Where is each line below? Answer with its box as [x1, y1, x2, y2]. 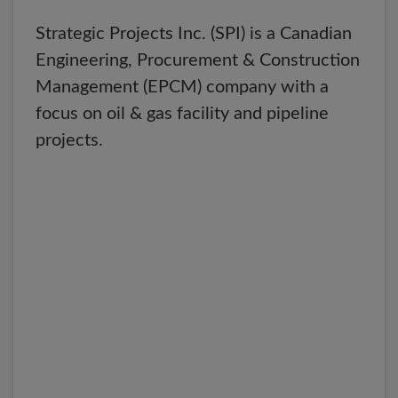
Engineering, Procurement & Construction [36, 52, 360, 69]
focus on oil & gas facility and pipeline [36, 105, 329, 123]
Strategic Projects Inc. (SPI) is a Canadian [36, 25, 352, 43]
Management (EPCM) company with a [36, 78, 329, 96]
